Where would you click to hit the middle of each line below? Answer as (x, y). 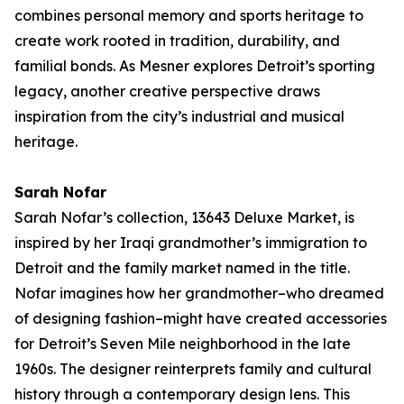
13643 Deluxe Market (264, 217)
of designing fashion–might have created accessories (201, 318)
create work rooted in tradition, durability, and (177, 41)
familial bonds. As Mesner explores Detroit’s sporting (195, 66)
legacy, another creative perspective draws (167, 91)
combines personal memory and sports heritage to (189, 15)
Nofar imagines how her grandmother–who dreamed (199, 293)
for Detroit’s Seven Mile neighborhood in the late (183, 344)
